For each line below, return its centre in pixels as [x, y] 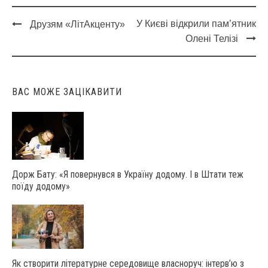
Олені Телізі [212, 38]
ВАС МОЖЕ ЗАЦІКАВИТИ [67, 92]
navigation [42, 54]
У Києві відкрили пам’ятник [196, 23]
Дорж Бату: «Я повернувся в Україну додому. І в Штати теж [128, 174]
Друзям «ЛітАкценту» [77, 24]
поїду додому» [41, 186]
